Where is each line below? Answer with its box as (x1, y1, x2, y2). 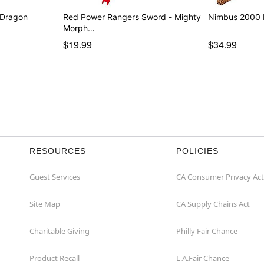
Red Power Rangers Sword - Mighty (62, 11, 174, 22)
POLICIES (176, 146, 219, 156)
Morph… (62, 22, 95, 33)
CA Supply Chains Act (176, 198, 250, 209)
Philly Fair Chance (176, 225, 237, 236)
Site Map (29, 198, 60, 209)
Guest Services (29, 171, 80, 182)
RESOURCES (29, 146, 86, 156)
